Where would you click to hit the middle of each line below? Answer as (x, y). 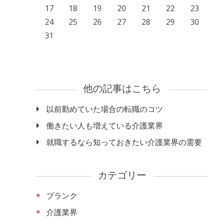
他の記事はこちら (122, 90)
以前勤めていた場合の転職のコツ (105, 109)
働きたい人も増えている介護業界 (105, 126)
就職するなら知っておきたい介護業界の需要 (124, 142)
